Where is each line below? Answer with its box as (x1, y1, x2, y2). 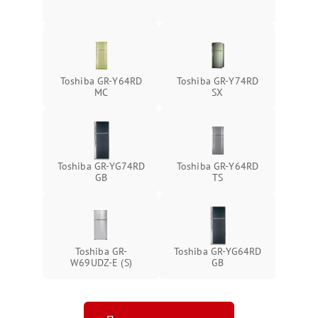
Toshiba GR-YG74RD (57, 159, 146, 172)
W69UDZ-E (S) (70, 256, 132, 269)
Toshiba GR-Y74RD (176, 74, 259, 87)
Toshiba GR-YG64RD (173, 244, 262, 258)
